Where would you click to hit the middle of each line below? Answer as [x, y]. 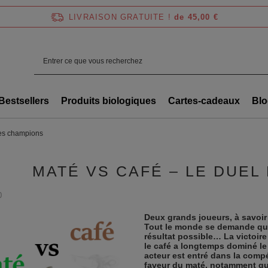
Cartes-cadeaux [204, 101]
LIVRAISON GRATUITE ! [120, 17]
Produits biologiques [109, 101]
